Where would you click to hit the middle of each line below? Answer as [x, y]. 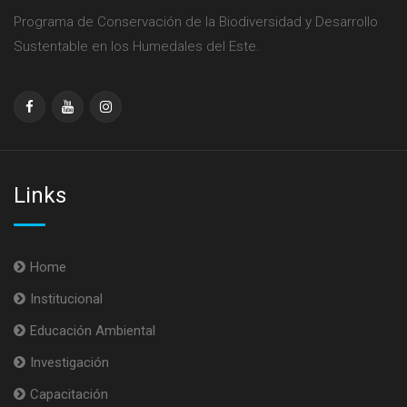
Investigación [69, 362]
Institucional [66, 298]
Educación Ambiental [93, 330]
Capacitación [69, 394]
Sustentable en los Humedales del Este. [137, 46]
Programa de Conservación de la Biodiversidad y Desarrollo [196, 21]
